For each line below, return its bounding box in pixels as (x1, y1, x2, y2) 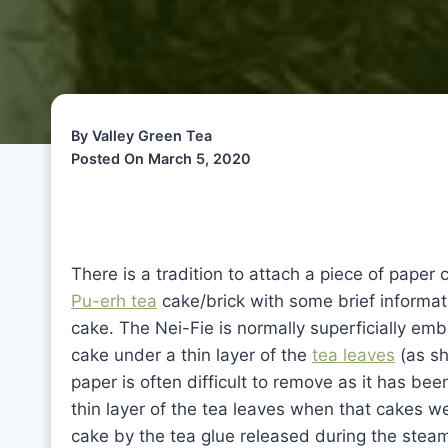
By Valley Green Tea (71, 127, 212, 144)
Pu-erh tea (71, 291, 157, 311)
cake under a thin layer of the (71, 345, 312, 365)
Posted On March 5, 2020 (71, 150, 251, 167)
